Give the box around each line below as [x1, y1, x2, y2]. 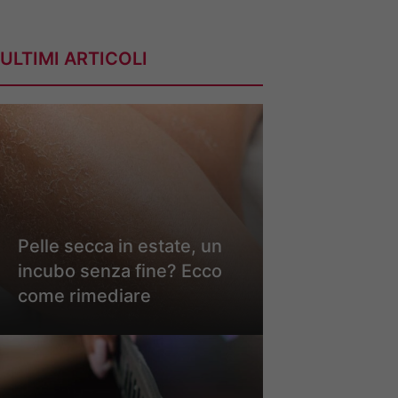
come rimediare [18, 284, 151, 306]
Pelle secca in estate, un [18, 235, 222, 257]
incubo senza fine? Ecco [18, 259, 222, 282]
